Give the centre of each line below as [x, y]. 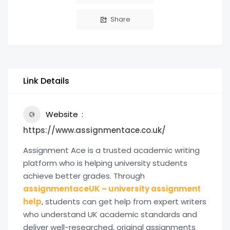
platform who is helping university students [105, 163]
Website [62, 114]
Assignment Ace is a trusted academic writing [111, 150]
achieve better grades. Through [84, 176]
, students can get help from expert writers [124, 202]
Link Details [46, 81]
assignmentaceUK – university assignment [112, 189]
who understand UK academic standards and [110, 214]
